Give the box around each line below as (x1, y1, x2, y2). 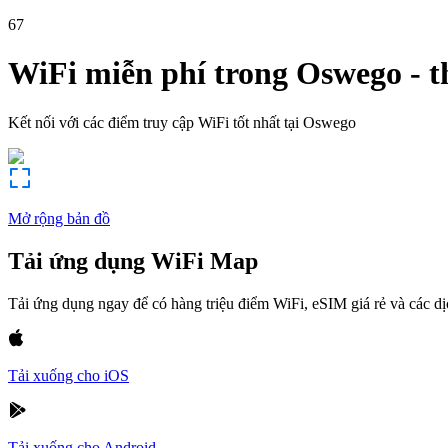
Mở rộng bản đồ (8, 209, 110, 227)
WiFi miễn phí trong (8, 55, 288, 92)
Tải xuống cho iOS (8, 366, 129, 384)
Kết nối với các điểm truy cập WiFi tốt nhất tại (8, 113, 299, 131)
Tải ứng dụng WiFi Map (8, 247, 258, 274)
